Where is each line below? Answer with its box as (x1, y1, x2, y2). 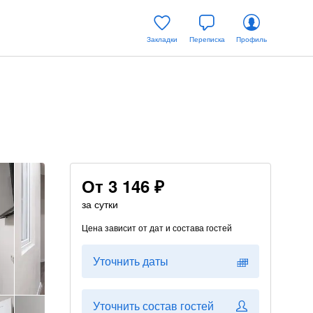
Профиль (236, 34, 267, 44)
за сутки (82, 197, 118, 211)
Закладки (147, 34, 177, 44)
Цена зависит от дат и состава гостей (82, 221, 232, 233)
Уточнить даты (93, 253, 168, 269)
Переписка (189, 34, 225, 44)
